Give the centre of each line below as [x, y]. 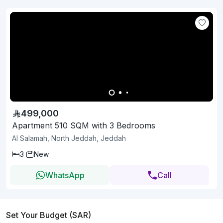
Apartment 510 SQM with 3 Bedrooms [84, 126]
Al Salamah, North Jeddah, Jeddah [69, 138]
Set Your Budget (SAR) [49, 215]
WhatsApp [65, 175]
